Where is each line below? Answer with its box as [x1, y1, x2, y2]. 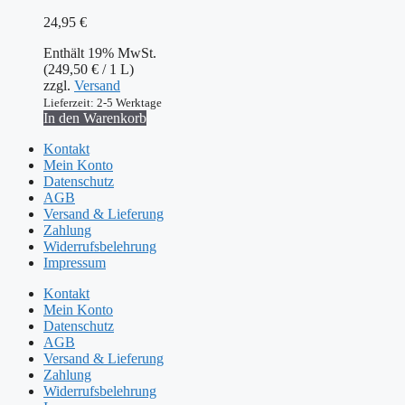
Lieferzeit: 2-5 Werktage [43, 96, 162, 110]
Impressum [43, 255, 106, 271]
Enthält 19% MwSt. [43, 45, 156, 61]
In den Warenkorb [43, 110, 146, 127]
